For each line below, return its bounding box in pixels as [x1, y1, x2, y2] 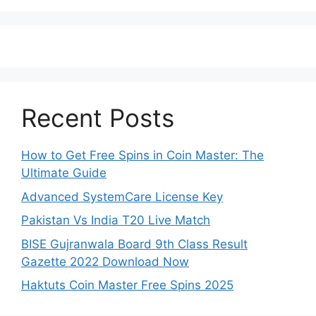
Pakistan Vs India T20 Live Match [21, 213, 210, 228]
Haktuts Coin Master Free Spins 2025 [21, 278, 233, 293]
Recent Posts [21, 103, 174, 133]
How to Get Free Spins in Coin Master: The [21, 148, 264, 163]
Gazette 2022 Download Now [21, 254, 189, 269]
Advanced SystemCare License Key [21, 189, 223, 204]
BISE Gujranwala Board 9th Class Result [21, 236, 248, 251]
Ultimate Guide [21, 166, 107, 181]
